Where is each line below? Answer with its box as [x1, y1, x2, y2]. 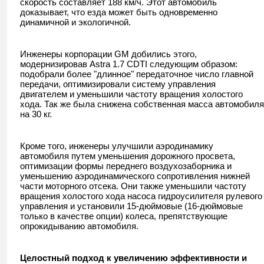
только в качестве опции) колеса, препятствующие [20, 211, 227, 221]
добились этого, [129, 49, 197, 59]
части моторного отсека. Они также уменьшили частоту [20, 181, 246, 191]
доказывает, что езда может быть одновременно [20, 7, 217, 17]
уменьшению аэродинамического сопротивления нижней [20, 171, 250, 181]
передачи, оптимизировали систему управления [20, 79, 216, 89]
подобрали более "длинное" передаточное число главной [20, 69, 253, 79]
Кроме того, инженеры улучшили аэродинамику [20, 141, 213, 151]
